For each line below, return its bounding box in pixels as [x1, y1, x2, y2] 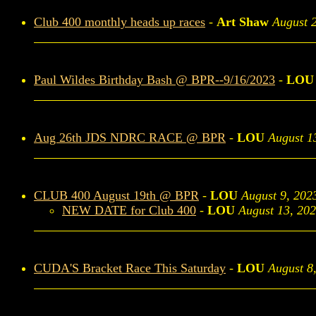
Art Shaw [217, 15, 269, 29]
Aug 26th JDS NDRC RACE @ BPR [34, 130, 226, 145]
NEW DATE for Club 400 [62, 203, 196, 217]
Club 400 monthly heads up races [34, 15, 205, 29]
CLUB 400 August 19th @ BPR [34, 188, 199, 202]
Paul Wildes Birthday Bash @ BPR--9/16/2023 [34, 73, 275, 87]
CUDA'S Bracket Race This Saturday [34, 261, 226, 275]
